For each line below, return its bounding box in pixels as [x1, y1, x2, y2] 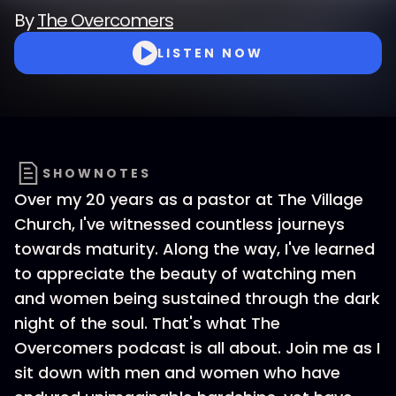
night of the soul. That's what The [14, 312, 280, 334]
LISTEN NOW [157, 44, 263, 62]
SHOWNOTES [42, 164, 151, 182]
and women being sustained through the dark [14, 287, 380, 309]
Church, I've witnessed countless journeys [14, 213, 345, 235]
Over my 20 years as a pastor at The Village [14, 188, 363, 210]
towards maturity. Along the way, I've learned [14, 238, 375, 260]
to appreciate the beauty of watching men [14, 263, 356, 285]
